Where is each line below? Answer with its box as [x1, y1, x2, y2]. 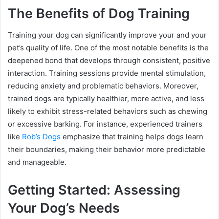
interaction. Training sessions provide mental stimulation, [8, 68, 206, 78]
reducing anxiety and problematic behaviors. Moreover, [8, 81, 198, 91]
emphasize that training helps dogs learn [61, 132, 203, 142]
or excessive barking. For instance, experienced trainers [8, 119, 202, 129]
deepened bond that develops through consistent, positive [8, 56, 210, 66]
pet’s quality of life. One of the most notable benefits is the [8, 43, 209, 53]
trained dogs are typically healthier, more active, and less [8, 94, 204, 104]
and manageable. [8, 157, 66, 167]
